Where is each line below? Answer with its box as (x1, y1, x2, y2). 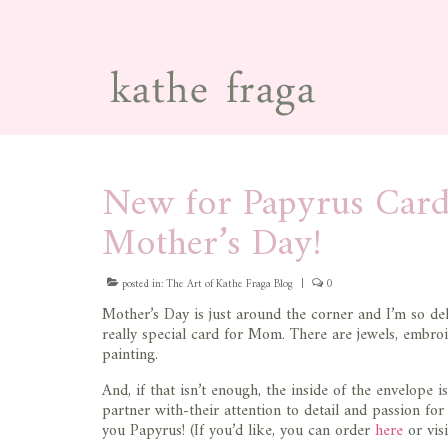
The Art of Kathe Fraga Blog (166, 275, 293, 294)
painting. (102, 341, 158, 369)
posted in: (119, 275, 166, 294)
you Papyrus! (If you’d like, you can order (102, 417, 375, 445)
